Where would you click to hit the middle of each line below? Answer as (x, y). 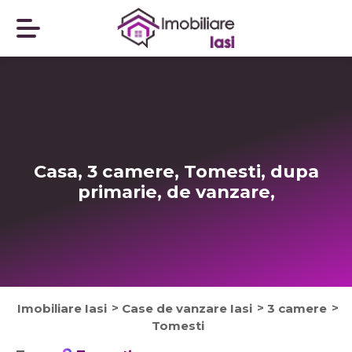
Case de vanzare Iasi (187, 308)
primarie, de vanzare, (176, 192)
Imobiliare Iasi (62, 308)
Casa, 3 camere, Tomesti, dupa (176, 171)
